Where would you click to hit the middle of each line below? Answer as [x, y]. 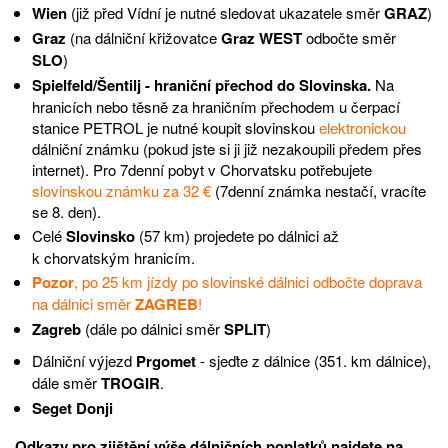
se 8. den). [66, 212]
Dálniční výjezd [81, 361]
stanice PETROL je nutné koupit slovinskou [175, 128]
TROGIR [130, 383]
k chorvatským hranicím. [113, 258]
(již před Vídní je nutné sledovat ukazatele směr [225, 13]
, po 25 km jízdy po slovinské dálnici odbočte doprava [247, 282]
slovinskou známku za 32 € [121, 191]
